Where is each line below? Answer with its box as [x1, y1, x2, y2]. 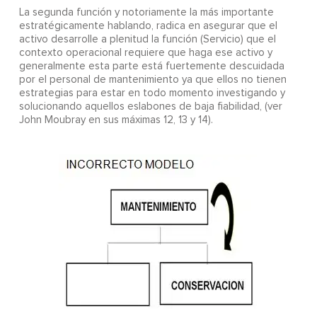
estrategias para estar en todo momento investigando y [18, 88, 285, 99]
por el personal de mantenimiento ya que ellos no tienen [18, 74, 287, 86]
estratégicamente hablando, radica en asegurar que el [18, 21, 277, 32]
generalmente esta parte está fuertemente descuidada [18, 61, 284, 72]
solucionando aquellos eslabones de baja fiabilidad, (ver [18, 101, 282, 113]
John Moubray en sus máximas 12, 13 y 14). [18, 115, 213, 126]
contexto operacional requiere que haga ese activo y [18, 47, 272, 59]
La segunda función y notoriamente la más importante [18, 7, 274, 18]
